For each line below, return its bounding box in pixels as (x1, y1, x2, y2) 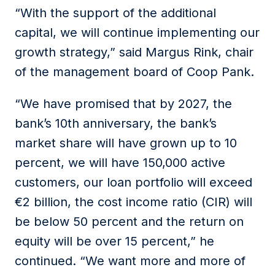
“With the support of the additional (15, 6, 216, 20)
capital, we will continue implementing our (15, 25, 260, 40)
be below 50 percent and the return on (15, 214, 244, 229)
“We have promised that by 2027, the (15, 96, 232, 111)
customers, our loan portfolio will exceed (15, 175, 252, 190)
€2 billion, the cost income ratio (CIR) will (15, 195, 252, 209)
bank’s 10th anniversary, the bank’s (15, 116, 217, 131)
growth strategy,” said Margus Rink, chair (15, 45, 254, 60)
